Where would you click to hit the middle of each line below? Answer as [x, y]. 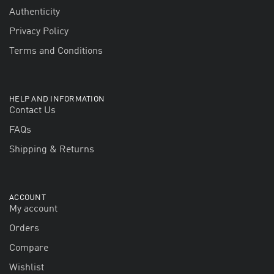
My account [33, 209]
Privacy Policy [39, 32]
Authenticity [35, 13]
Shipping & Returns [52, 150]
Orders [24, 229]
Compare [29, 249]
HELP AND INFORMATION [57, 100]
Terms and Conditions [56, 52]
